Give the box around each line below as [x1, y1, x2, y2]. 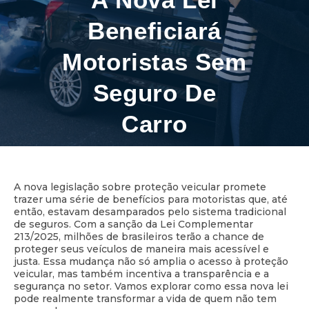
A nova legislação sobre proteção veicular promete [14, 180, 266, 193]
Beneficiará [88, 17, 221, 44]
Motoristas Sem [62, 48, 247, 75]
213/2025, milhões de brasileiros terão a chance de [14, 230, 264, 243]
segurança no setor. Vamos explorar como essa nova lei [14, 279, 288, 292]
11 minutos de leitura [112, 181, 213, 192]
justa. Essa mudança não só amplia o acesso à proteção [14, 255, 288, 268]
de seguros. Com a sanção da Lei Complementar [14, 217, 253, 230]
